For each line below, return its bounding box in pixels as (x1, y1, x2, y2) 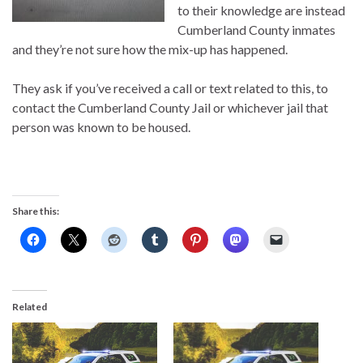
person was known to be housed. (12, 118, 190, 135)
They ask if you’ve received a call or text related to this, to (12, 79, 328, 96)
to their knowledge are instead (177, 2, 345, 18)
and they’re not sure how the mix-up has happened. (12, 41, 288, 57)
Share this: (12, 204, 59, 217)
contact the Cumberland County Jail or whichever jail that (12, 99, 328, 115)
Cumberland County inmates (177, 21, 335, 37)
